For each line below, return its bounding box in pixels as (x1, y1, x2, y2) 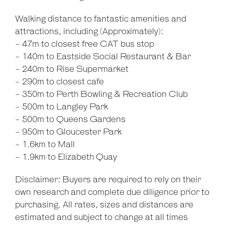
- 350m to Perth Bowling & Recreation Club (15, 90, 188, 99)
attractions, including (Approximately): (15, 27, 163, 37)
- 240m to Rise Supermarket (15, 65, 129, 74)
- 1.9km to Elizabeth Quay (15, 153, 117, 162)
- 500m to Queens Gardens (15, 115, 126, 125)
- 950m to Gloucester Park (15, 128, 122, 137)
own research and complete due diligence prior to (15, 188, 209, 197)
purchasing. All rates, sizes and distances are (15, 200, 193, 210)
